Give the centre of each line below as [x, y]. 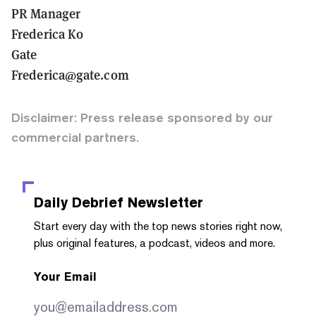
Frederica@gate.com [70, 75]
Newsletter [163, 203]
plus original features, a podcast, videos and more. [154, 243]
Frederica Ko [48, 34]
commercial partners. [75, 138]
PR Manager [46, 13]
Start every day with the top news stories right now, [158, 226]
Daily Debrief [79, 203]
